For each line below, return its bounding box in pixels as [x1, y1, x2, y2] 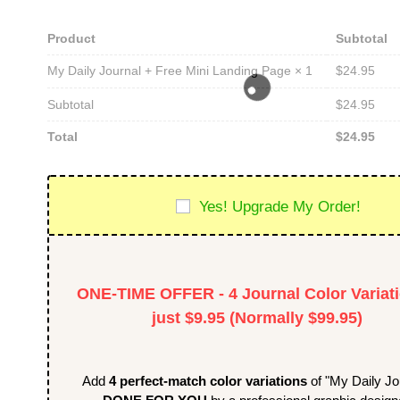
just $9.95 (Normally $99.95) [152, 308, 362, 327]
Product [47, 30, 96, 46]
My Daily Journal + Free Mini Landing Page [47, 63, 295, 79]
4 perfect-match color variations [109, 372, 311, 388]
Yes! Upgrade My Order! [199, 197, 361, 214]
